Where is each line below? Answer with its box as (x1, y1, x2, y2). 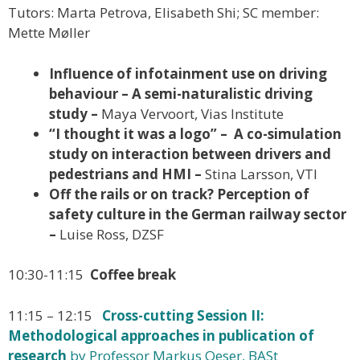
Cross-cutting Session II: (102, 305, 264, 325)
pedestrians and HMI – (49, 164, 205, 183)
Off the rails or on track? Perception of (49, 184, 309, 203)
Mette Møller (8, 23, 90, 43)
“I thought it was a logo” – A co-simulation (49, 124, 342, 143)
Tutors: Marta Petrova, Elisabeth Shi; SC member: (8, 3, 319, 22)
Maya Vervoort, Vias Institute (101, 104, 284, 123)
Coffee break (90, 265, 176, 284)
